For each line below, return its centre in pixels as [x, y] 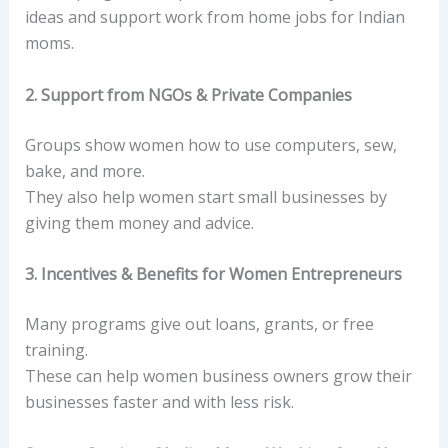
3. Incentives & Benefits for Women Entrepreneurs [213, 274]
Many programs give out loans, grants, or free [199, 324]
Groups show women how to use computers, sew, [210, 144]
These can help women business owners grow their [218, 376]
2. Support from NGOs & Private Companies [188, 94]
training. [56, 350]
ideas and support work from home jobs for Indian [214, 17]
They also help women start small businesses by [205, 196]
